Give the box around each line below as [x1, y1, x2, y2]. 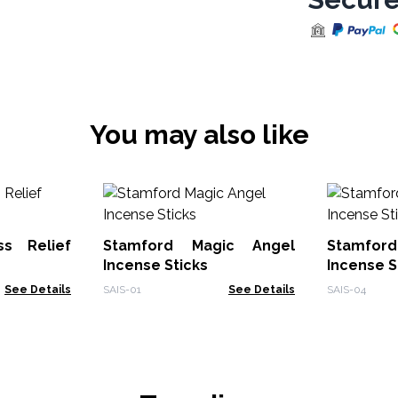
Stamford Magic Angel [103, 237, 295, 254]
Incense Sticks [103, 257, 208, 274]
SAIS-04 [327, 283, 366, 296]
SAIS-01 [103, 283, 141, 296]
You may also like [89, 119, 309, 150]
